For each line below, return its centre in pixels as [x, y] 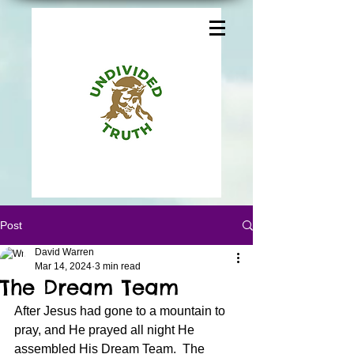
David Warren [64, 252]
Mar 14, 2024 [63, 266]
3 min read [118, 266]
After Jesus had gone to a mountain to [121, 311]
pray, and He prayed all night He [106, 330]
